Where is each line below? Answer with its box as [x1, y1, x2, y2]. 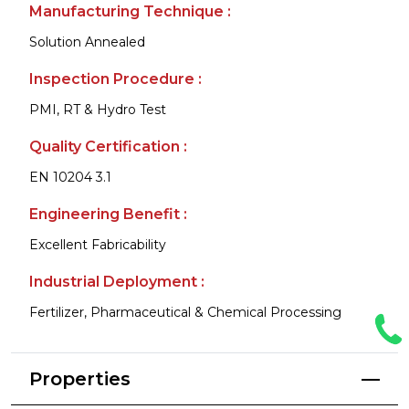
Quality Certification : [29, 137, 187, 155]
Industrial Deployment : [29, 272, 204, 290]
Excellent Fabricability [29, 236, 166, 253]
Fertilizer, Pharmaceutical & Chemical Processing [29, 303, 341, 320]
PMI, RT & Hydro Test [29, 100, 166, 118]
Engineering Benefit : [29, 204, 187, 223]
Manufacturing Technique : [29, 2, 231, 20]
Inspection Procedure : [29, 69, 202, 88]
